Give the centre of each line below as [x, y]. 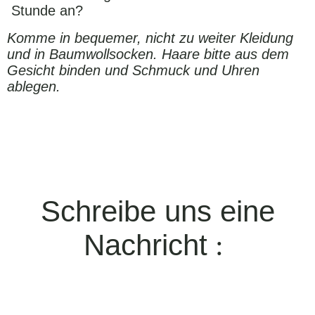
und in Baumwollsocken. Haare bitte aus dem [148, 54]
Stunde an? [45, 11]
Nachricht [146, 245]
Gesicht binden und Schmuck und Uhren [133, 71]
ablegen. [34, 87]
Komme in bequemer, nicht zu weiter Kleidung [150, 38]
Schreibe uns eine [157, 212]
